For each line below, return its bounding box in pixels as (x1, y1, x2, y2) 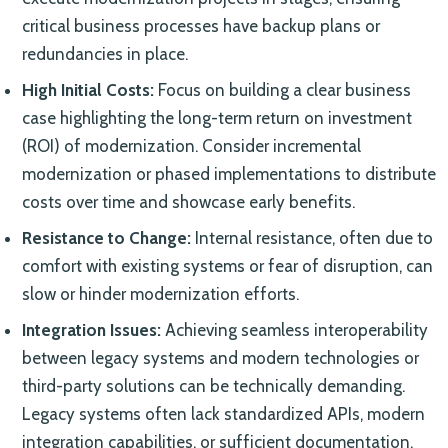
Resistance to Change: (21, 227, 191, 248)
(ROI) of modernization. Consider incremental (21, 135, 361, 156)
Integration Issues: (21, 319, 161, 340)
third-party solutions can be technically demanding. (21, 375, 405, 396)
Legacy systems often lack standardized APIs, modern (21, 403, 425, 424)
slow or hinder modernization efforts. (21, 283, 299, 304)
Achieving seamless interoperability (160, 319, 428, 340)
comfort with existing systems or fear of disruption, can (21, 255, 433, 276)
